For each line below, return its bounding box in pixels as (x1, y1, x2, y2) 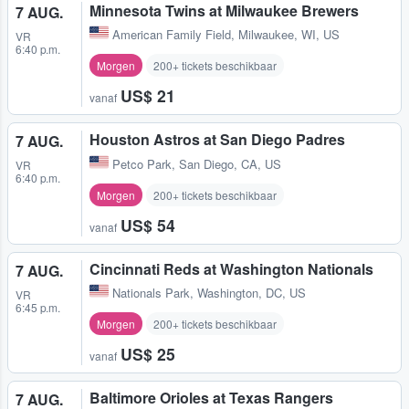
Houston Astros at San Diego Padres (89, 129, 345, 151)
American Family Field (112, 26, 231, 44)
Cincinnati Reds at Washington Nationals (89, 257, 373, 279)
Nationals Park (112, 283, 190, 301)
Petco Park (112, 154, 172, 173)
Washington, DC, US (197, 283, 306, 301)
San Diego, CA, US (179, 154, 281, 173)
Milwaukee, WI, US (238, 26, 340, 44)
